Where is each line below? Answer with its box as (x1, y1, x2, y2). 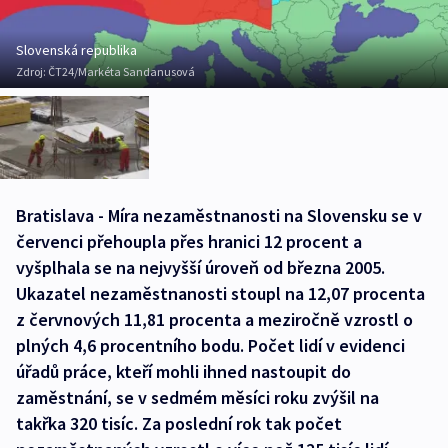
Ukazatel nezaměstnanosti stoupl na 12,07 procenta (16, 282, 425, 306)
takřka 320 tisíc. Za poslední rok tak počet (16, 412, 342, 436)
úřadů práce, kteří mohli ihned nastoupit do (16, 360, 351, 384)
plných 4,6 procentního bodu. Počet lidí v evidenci (16, 334, 405, 358)
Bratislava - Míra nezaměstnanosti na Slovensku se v (16, 204, 422, 228)
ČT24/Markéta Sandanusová (48, 64, 195, 80)
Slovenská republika (16, 41, 137, 60)
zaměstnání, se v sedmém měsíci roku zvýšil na (16, 386, 379, 410)
